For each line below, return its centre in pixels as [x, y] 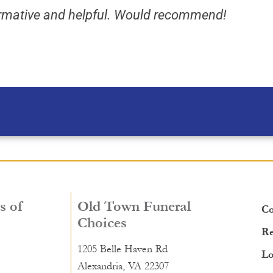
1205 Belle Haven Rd [123, 249]
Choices [102, 223]
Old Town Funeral [134, 207]
